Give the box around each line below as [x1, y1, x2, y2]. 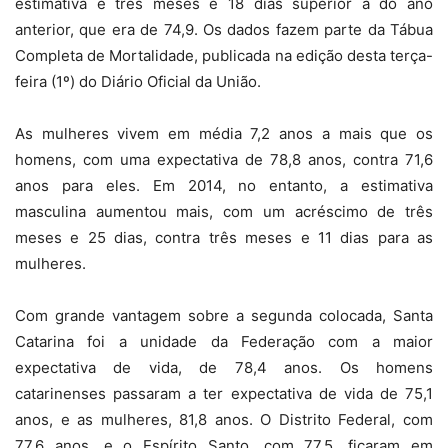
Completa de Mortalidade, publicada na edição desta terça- [15, 46, 433, 66]
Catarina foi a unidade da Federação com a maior [15, 332, 433, 352]
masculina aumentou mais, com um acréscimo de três [15, 202, 433, 222]
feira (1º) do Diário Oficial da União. [15, 72, 261, 92]
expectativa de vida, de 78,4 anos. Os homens [15, 358, 433, 378]
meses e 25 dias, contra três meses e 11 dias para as [15, 228, 433, 248]
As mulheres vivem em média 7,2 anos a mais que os [15, 124, 433, 144]
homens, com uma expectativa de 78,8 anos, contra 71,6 [15, 150, 433, 170]
